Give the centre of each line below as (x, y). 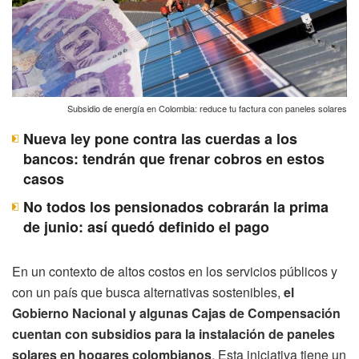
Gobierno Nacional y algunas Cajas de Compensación (176, 313)
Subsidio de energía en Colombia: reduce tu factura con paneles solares (207, 108)
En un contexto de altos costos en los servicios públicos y (175, 271)
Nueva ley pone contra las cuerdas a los (160, 138)
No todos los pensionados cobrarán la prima (176, 206)
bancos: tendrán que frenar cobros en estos (174, 158)
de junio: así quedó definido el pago (146, 226)
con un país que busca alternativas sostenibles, (148, 292)
